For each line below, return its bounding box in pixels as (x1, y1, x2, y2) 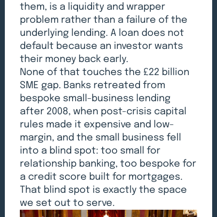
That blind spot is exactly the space (20, 185, 187, 195)
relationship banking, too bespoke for (20, 158, 197, 169)
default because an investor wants (20, 41, 184, 51)
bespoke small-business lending (20, 93, 171, 104)
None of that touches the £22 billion (20, 67, 190, 77)
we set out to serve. (20, 198, 115, 208)
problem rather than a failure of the (20, 15, 188, 25)
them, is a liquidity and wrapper (20, 1, 166, 12)
